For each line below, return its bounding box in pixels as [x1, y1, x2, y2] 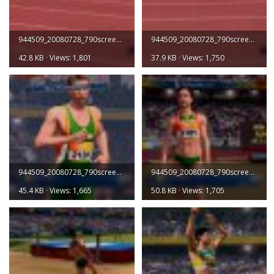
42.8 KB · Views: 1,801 [18, 53, 92, 63]
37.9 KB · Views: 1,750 [150, 53, 224, 63]
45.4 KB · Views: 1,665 [18, 185, 92, 196]
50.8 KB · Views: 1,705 [150, 185, 224, 196]
